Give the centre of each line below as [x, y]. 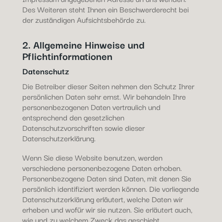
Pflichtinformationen [67, 56]
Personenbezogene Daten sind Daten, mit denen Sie [107, 178]
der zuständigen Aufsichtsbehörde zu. [84, 19]
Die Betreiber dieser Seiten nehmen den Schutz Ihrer [108, 86]
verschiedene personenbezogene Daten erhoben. [102, 167]
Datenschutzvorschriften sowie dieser [83, 127]
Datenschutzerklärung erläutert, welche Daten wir [102, 199]
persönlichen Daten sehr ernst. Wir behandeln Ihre [104, 96]
